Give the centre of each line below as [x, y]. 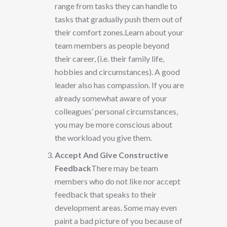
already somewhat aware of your [111, 98]
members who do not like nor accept [118, 181]
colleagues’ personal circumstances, [116, 111]
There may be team [125, 168]
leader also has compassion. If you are [119, 85]
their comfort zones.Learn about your [119, 32]
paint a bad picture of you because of [119, 221]
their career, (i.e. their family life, [109, 59]
